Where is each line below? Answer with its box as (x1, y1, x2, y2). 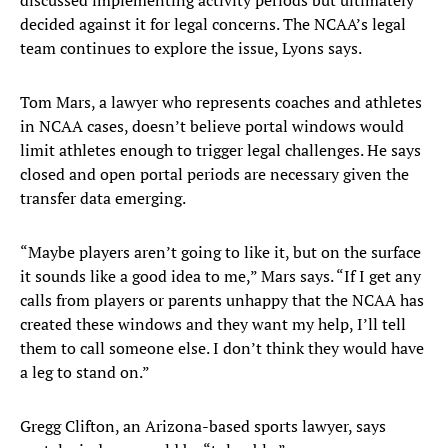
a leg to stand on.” (20, 361, 150, 384)
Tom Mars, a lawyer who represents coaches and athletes (20, 91, 422, 114)
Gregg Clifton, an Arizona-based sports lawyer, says (20, 415, 386, 438)
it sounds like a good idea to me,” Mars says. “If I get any (20, 265, 421, 288)
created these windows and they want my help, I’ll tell (20, 313, 406, 336)
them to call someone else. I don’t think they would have (20, 337, 424, 360)
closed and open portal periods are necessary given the (20, 163, 409, 186)
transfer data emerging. (20, 187, 186, 210)
